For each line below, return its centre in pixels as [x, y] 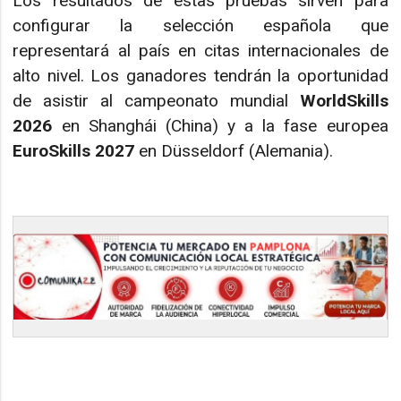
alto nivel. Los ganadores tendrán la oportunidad [200, 76]
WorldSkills [344, 101]
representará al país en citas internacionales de [200, 51]
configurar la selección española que [200, 26]
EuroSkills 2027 [74, 151]
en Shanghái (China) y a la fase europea [220, 126]
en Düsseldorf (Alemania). [234, 151]
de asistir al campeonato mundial [156, 101]
